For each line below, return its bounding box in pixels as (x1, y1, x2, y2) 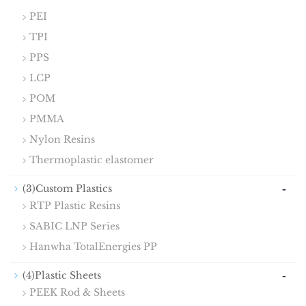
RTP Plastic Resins (29, 199, 120, 212)
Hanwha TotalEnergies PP (29, 240, 157, 253)
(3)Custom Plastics (23, 182, 112, 195)
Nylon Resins (29, 133, 95, 146)
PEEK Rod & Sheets (29, 286, 125, 299)
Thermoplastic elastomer (29, 154, 154, 167)
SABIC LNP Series (29, 220, 120, 233)
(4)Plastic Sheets (23, 269, 101, 282)
